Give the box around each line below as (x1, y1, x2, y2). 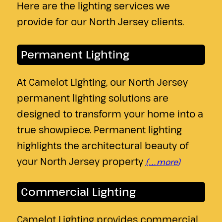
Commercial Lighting (20, 184, 136, 199)
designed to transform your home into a (16, 108, 203, 120)
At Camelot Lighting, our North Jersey (16, 76, 188, 88)
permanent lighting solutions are (16, 92, 168, 104)
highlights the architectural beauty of (16, 139, 188, 152)
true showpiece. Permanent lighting (16, 123, 182, 136)
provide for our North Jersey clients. (16, 15, 184, 28)
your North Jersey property (16, 155, 146, 167)
